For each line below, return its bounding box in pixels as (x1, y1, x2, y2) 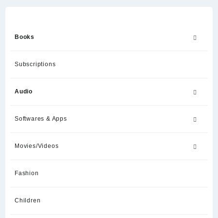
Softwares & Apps (15, 115, 67, 122)
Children (15, 197, 41, 204)
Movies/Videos (15, 142, 59, 149)
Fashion (15, 169, 39, 177)
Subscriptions (15, 60, 56, 68)
